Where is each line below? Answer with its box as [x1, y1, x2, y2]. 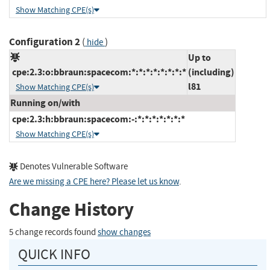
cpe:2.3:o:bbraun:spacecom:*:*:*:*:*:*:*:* [10, 65, 186, 78]
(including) [188, 65, 234, 78]
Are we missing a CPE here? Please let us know [9, 175, 179, 187]
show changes [98, 226, 151, 238]
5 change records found [9, 226, 98, 238]
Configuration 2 [9, 34, 80, 49]
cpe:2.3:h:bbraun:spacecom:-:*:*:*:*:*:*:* [10, 112, 185, 125]
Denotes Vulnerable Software [18, 160, 128, 172]
